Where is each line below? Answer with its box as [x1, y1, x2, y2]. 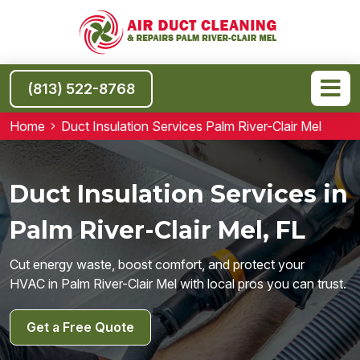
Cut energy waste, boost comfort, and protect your [10, 256, 305, 272]
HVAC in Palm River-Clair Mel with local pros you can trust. [10, 275, 346, 292]
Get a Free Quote [27, 318, 134, 335]
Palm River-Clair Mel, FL [10, 215, 305, 245]
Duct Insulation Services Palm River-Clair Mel [61, 118, 321, 134]
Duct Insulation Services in [10, 178, 348, 209]
